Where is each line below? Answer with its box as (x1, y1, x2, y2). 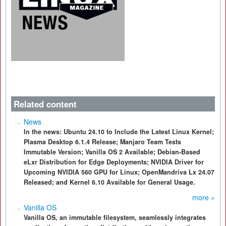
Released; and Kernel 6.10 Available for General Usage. (24, 178, 195, 187)
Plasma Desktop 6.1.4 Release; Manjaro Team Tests (24, 137, 181, 146)
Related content (14, 98, 77, 110)
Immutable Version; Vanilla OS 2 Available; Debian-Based (24, 147, 200, 156)
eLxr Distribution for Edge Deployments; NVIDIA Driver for (24, 157, 204, 166)
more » (192, 192, 215, 202)
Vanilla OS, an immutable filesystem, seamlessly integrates (24, 213, 206, 222)
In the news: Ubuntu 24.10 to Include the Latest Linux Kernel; (24, 127, 214, 136)
